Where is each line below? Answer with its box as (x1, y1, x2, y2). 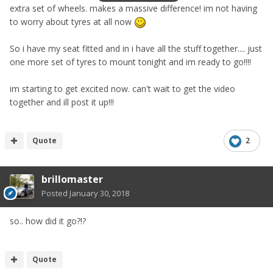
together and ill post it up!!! (10, 96, 114, 108)
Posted (41, 188, 69, 199)
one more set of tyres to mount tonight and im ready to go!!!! (10, 56, 251, 68)
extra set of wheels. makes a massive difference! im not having (10, 2, 257, 15)
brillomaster (41, 172, 103, 186)
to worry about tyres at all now (10, 16, 134, 28)
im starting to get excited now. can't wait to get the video (10, 83, 235, 95)
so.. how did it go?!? (10, 215, 86, 227)
